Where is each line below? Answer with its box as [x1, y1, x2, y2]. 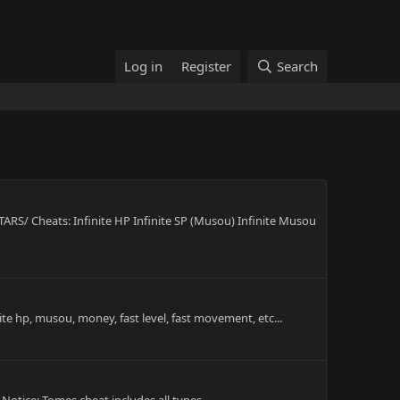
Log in [124, 57, 163, 75]
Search [277, 57, 318, 75]
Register [181, 57, 232, 75]
